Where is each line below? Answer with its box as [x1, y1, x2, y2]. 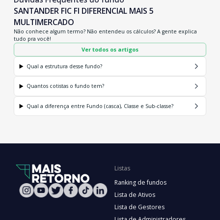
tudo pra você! [14, 35, 51, 42]
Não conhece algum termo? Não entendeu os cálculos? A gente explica [14, 27, 197, 35]
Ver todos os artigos [82, 45, 138, 53]
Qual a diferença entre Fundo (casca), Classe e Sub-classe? [27, 102, 174, 110]
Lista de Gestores [114, 202, 165, 211]
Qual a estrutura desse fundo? [27, 62, 103, 70]
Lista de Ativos [114, 190, 155, 199]
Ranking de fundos [114, 178, 166, 187]
